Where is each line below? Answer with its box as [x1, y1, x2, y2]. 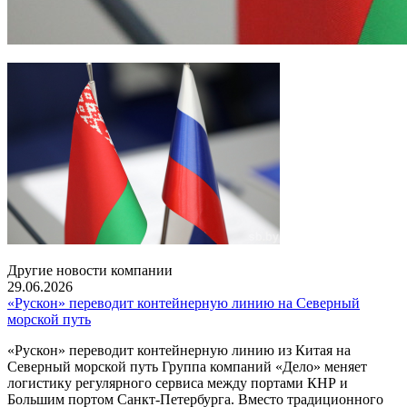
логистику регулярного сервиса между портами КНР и [7, 375, 348, 391]
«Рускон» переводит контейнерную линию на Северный [7, 295, 360, 311]
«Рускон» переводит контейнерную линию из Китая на [7, 342, 351, 358]
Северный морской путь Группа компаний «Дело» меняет [7, 359, 367, 374]
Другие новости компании [7, 263, 173, 278]
